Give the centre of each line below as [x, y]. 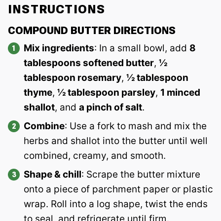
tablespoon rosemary [73, 77]
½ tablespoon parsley [106, 92]
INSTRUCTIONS [58, 9]
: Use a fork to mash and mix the [136, 126]
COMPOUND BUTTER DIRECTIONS [92, 30]
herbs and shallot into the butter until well [116, 141]
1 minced [180, 92]
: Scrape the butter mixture [141, 174]
